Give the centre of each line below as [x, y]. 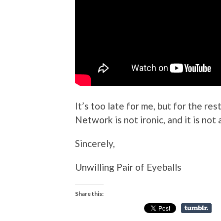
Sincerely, [95, 144]
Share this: [89, 194]
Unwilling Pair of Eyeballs [128, 167]
